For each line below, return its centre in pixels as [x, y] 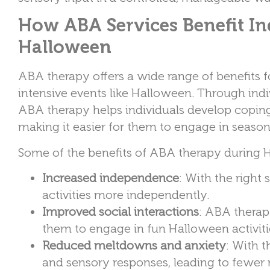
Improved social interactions [121, 212]
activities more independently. [126, 195]
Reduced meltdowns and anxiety [134, 246]
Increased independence [111, 178]
